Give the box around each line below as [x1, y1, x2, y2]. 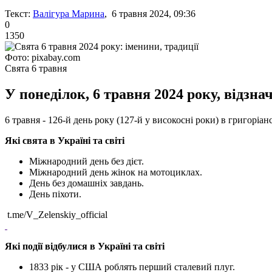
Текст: [5, 8, 30, 19]
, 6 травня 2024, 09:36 [104, 8, 195, 19]
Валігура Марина [33, 8, 104, 19]
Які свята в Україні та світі [5, 135, 124, 146]
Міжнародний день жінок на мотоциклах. [29, 166, 202, 177]
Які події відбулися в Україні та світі [5, 240, 165, 251]
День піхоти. [29, 188, 81, 199]
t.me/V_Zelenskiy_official [5, 209, 107, 220]
